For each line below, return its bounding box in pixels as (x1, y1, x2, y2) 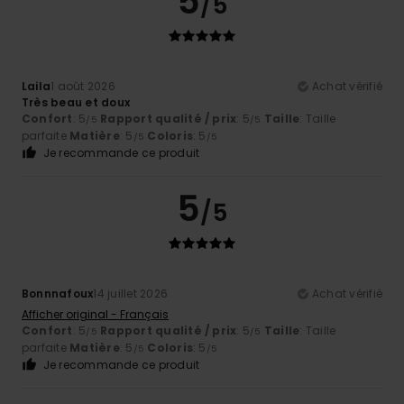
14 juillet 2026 (93, 286, 169, 302)
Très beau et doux (22, 95, 131, 111)
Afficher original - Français (22, 307, 169, 323)
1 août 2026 (50, 78, 115, 95)
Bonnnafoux (22, 286, 94, 302)
